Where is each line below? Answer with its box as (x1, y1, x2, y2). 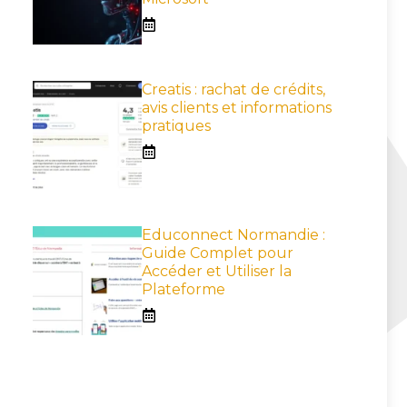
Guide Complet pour (142, 244, 293, 262)
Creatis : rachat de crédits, (142, 81, 325, 98)
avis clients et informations (142, 99, 332, 116)
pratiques (142, 117, 211, 134)
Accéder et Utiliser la (142, 263, 292, 280)
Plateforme (142, 281, 225, 298)
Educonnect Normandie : (142, 226, 325, 243)
